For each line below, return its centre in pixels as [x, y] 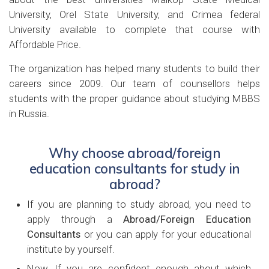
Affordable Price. [45, 44]
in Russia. [29, 113]
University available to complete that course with [134, 29]
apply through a [75, 219]
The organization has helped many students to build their [134, 68]
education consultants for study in [134, 168]
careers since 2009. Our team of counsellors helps [134, 83]
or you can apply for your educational [168, 234]
